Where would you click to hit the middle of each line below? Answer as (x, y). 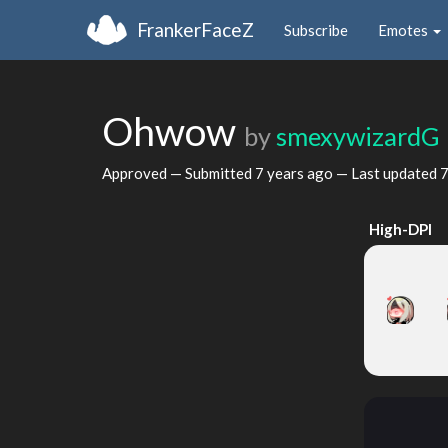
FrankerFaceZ (195, 29)
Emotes (404, 29)
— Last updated (386, 172)
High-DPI (400, 229)
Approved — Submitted (178, 172)
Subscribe (316, 29)
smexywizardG (358, 136)
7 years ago (294, 172)
